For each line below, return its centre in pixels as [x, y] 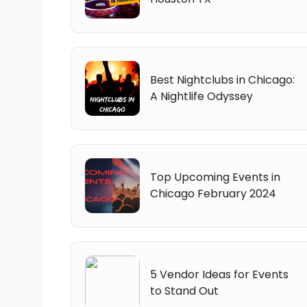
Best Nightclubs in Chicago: [222, 79]
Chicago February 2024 [213, 193]
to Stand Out [184, 291]
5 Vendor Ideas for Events [219, 274]
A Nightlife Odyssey [201, 96]
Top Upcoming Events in [215, 177]
